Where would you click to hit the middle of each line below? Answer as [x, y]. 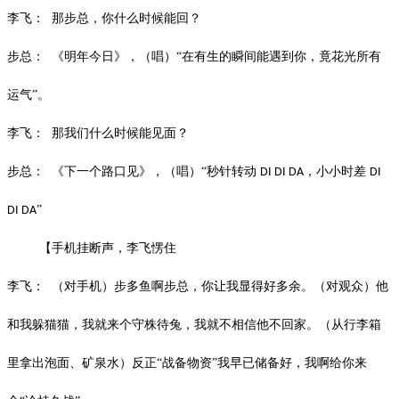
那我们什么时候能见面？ [120, 133]
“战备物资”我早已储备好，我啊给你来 [262, 362]
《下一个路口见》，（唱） [126, 171]
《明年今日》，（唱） [114, 56]
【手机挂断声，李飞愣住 [108, 248]
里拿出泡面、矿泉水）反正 [82, 362]
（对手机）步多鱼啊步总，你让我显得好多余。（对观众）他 [220, 286]
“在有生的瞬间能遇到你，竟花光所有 [279, 56]
